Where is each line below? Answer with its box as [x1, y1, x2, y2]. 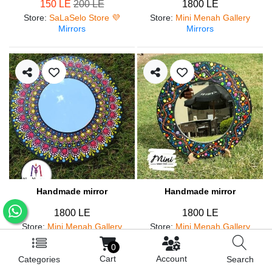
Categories [18, 254, 60, 264]
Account [155, 254, 187, 263]
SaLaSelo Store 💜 [49, 12, 120, 22]
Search [226, 254, 254, 264]
